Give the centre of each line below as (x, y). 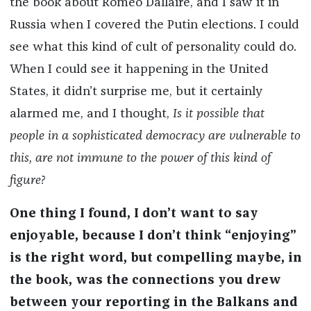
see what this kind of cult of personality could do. (153, 48)
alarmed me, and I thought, (91, 114)
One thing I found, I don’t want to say (134, 214)
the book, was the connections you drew (145, 281)
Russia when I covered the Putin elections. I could (154, 25)
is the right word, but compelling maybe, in (155, 259)
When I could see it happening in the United (139, 70)
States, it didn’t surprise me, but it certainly (136, 92)
